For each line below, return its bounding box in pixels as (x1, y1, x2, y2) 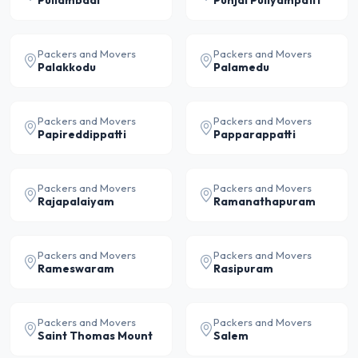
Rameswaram (38, 261, 114, 276)
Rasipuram (213, 261, 273, 276)
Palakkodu (38, 60, 96, 74)
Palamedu (213, 60, 269, 74)
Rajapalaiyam (38, 194, 114, 209)
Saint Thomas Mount (38, 328, 153, 343)
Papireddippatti (38, 127, 126, 141)
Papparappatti (213, 127, 296, 141)
